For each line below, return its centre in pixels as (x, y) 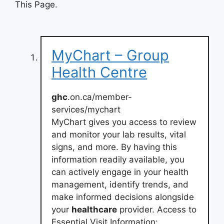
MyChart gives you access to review (124, 122)
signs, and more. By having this (114, 147)
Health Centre (99, 72)
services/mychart (86, 109)
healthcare (94, 209)
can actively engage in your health (120, 172)
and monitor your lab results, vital (119, 134)
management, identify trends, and (120, 184)
